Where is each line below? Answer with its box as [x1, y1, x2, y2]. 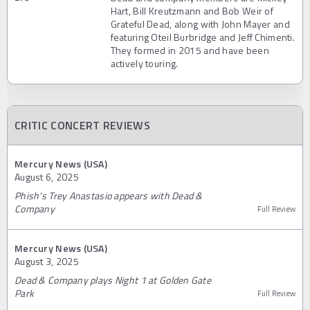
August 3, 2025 [15, 253, 79, 268]
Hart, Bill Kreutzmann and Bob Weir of [110, 3, 274, 18]
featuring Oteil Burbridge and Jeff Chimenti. [110, 29, 295, 44]
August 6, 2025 [15, 169, 79, 184]
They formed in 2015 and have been [110, 42, 269, 57]
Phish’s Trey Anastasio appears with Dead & [15, 188, 203, 203]
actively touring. [110, 55, 179, 71]
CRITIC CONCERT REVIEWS [15, 116, 151, 134]
